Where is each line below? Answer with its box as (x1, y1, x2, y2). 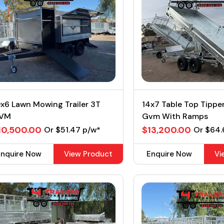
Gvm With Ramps (142, 111, 208, 121)
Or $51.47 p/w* (43, 124, 100, 135)
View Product (64, 149, 113, 159)
